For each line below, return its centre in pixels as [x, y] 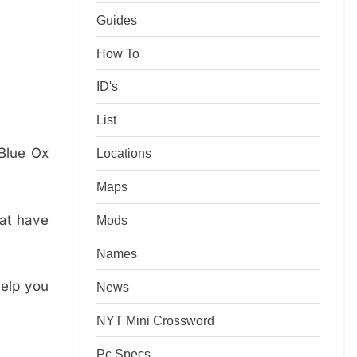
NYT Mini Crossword [155, 320]
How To [118, 53]
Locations [124, 153]
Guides [117, 20]
